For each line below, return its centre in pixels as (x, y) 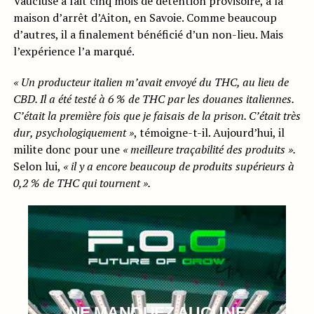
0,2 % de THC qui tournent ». (83, 183)
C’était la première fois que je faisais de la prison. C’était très (157, 116)
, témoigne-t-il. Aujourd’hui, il (209, 133)
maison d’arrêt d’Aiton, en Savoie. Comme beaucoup (145, 18)
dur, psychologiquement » (73, 133)
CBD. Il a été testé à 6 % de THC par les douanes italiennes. (153, 99)
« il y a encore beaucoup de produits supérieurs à (178, 166)
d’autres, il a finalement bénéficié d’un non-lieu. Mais (148, 35)
